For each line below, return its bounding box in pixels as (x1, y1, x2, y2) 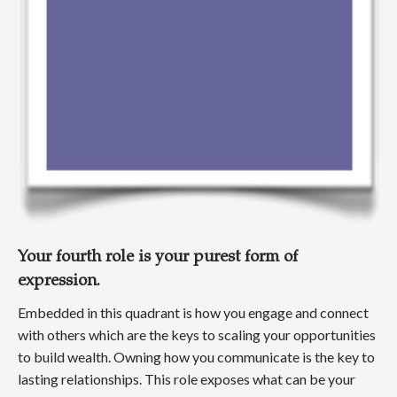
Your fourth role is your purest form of (18, 250, 298, 267)
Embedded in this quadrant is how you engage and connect (18, 304, 369, 322)
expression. (18, 274, 100, 291)
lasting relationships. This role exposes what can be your (18, 370, 355, 388)
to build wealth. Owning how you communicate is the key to (18, 348, 375, 366)
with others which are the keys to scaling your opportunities (18, 326, 376, 344)
